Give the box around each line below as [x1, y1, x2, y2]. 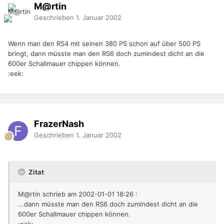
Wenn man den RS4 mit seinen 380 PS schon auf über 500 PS [8, 39, 200, 48]
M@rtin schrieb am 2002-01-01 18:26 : [18, 190, 137, 198]
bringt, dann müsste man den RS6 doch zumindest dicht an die [8, 49, 204, 58]
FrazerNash [34, 118, 84, 129]
